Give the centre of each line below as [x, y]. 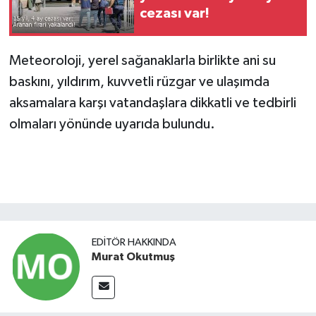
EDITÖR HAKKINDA [134, 242]
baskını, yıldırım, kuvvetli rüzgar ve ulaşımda [139, 81]
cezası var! [175, 14]
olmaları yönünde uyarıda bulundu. [112, 124]
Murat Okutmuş [133, 256]
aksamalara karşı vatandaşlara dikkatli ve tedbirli [152, 103]
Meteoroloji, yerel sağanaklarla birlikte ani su [142, 60]
